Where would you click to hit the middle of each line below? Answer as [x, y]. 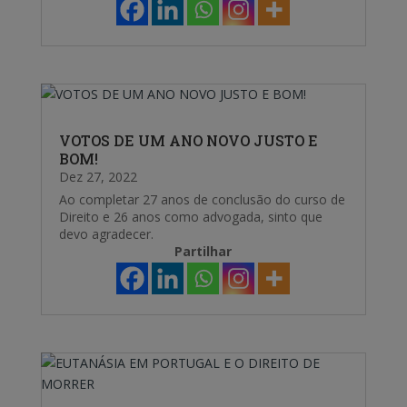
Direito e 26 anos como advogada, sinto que [190, 217]
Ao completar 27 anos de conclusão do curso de [202, 200]
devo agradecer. [106, 234]
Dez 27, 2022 [98, 177]
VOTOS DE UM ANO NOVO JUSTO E [188, 141]
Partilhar [203, 252]
